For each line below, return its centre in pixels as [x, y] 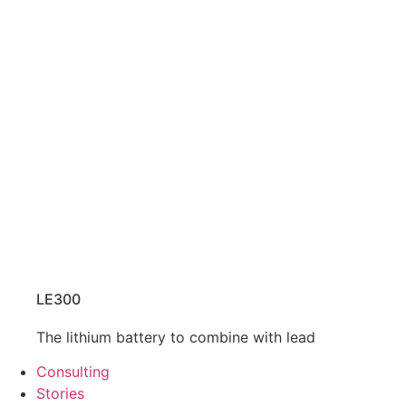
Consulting [73, 372]
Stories [60, 394]
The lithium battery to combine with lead [176, 337]
